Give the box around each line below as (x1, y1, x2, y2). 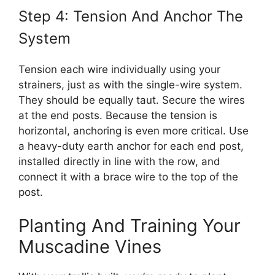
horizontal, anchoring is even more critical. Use (18, 124, 249, 137)
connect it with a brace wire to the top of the (18, 170, 238, 183)
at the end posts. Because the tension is (18, 109, 217, 122)
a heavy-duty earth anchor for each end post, (18, 139, 244, 152)
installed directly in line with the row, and (18, 155, 220, 168)
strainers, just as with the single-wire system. (18, 78, 242, 91)
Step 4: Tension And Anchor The (18, 7, 243, 25)
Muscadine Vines (18, 236, 161, 257)
